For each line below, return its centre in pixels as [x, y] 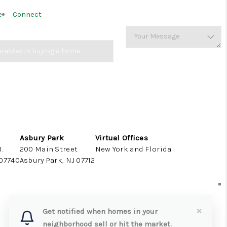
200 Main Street [49, 149]
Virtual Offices [121, 138]
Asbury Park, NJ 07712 [57, 160]
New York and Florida [133, 149]
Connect [27, 14]
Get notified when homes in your [100, 211]
